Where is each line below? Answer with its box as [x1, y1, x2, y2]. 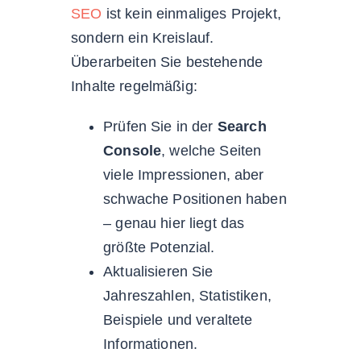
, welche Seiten [161, 142, 262, 159]
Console [103, 142, 162, 159]
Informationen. [103, 335, 198, 352]
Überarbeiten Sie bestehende [71, 53, 263, 70]
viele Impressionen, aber [103, 166, 264, 183]
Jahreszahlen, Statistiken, [103, 287, 272, 304]
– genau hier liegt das [103, 214, 245, 231]
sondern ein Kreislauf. [71, 29, 214, 46]
